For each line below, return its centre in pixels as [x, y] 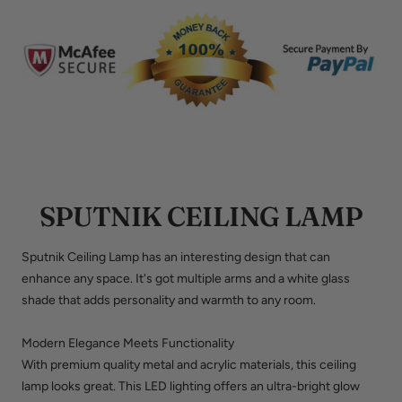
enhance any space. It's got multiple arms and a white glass [186, 279]
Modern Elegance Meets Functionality [128, 344]
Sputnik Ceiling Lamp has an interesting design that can [176, 258]
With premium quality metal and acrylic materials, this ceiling [189, 365]
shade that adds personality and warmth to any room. [169, 301]
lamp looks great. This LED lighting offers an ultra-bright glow [191, 387]
